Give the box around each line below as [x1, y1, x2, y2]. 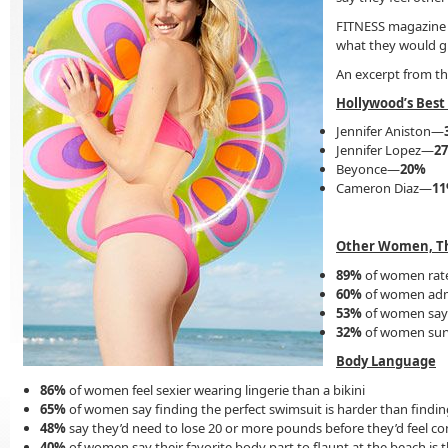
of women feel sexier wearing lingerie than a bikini [66, 380, 365, 399]
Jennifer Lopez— [336, 141, 434, 160]
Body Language [336, 351, 436, 370]
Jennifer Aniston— [336, 122, 444, 141]
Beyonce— [336, 160, 400, 179]
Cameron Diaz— [336, 179, 432, 198]
